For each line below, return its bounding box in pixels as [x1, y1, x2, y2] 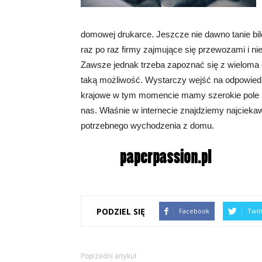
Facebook [179, 206, 209, 215]
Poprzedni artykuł [81, 252, 136, 260]
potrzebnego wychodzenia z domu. [81, 120, 214, 130]
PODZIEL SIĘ [96, 205, 145, 217]
